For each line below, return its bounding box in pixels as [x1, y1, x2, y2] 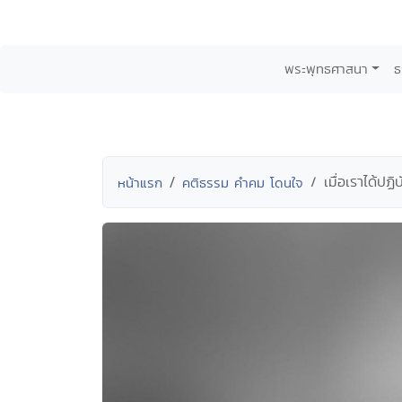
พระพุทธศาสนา [284, 59, 368, 78]
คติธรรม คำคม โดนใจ [182, 173, 303, 192]
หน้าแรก [118, 173, 162, 192]
